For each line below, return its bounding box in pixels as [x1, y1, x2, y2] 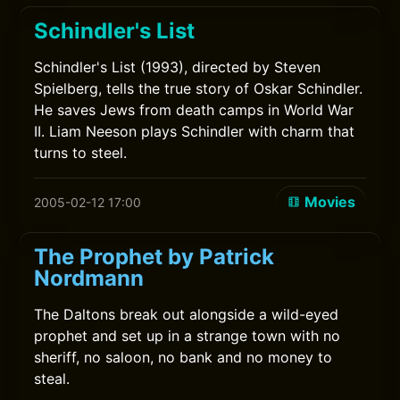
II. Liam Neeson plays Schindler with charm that [34, 122, 355, 140]
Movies [304, 193, 355, 211]
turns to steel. [34, 144, 128, 162]
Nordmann [34, 265, 145, 291]
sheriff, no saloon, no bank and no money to [34, 348, 333, 366]
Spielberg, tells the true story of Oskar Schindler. [34, 79, 363, 97]
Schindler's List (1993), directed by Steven [34, 58, 321, 76]
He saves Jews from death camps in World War [34, 101, 354, 119]
